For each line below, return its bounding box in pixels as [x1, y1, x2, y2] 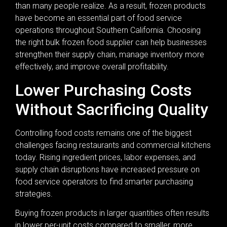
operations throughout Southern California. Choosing [15, 25, 201, 35]
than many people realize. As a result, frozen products [15, 1, 206, 11]
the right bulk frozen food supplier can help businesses [15, 37, 207, 48]
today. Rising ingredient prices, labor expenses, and [15, 152, 196, 162]
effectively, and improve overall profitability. [15, 62, 169, 72]
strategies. [15, 188, 53, 199]
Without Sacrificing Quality [15, 99, 208, 119]
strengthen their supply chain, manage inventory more [15, 50, 204, 60]
